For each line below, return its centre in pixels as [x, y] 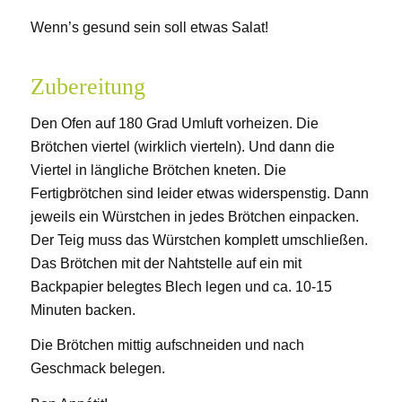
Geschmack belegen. [97, 369]
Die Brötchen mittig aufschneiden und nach [167, 345]
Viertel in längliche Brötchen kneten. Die [158, 170]
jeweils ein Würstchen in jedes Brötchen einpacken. [194, 216]
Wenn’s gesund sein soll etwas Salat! [149, 28]
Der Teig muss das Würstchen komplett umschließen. [199, 240]
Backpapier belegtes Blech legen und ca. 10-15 [181, 286]
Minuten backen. [83, 310]
